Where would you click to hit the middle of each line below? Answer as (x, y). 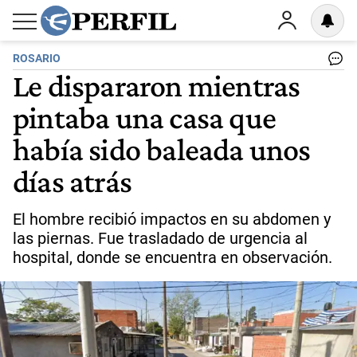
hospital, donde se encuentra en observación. (173, 257)
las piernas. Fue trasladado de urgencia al (160, 238)
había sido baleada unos (162, 149)
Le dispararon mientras (157, 85)
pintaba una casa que (145, 117)
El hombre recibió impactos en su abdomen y (172, 219)
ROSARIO (37, 59)
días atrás (72, 181)
